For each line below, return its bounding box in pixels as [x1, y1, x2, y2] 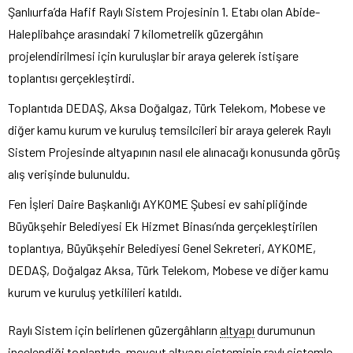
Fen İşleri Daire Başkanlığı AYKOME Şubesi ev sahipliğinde [8, 195, 307, 211]
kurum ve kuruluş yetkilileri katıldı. [8, 284, 182, 299]
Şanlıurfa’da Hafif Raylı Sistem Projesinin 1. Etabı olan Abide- [8, 3, 320, 19]
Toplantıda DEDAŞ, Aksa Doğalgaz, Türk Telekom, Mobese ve [8, 99, 325, 115]
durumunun [255, 321, 315, 337]
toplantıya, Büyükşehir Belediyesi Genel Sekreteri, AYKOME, [8, 240, 316, 255]
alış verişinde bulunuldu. [8, 165, 130, 181]
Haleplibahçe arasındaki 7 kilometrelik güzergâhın [8, 25, 263, 41]
